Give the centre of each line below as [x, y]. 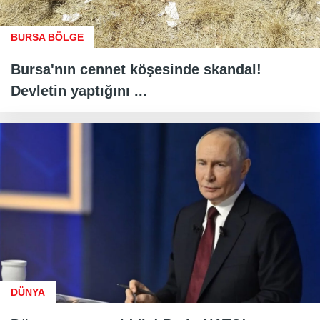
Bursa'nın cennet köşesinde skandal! [136, 69]
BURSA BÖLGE [47, 37]
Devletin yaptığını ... [79, 90]
